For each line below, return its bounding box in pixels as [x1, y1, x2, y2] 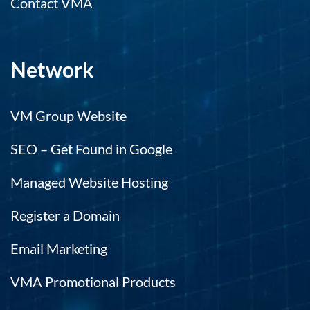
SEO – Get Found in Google [10, 140, 172, 157]
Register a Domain [10, 206, 120, 224]
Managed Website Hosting [10, 173, 168, 190]
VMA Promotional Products [10, 273, 176, 290]
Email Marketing [10, 239, 107, 257]
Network [10, 56, 94, 82]
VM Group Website [10, 107, 127, 124]
